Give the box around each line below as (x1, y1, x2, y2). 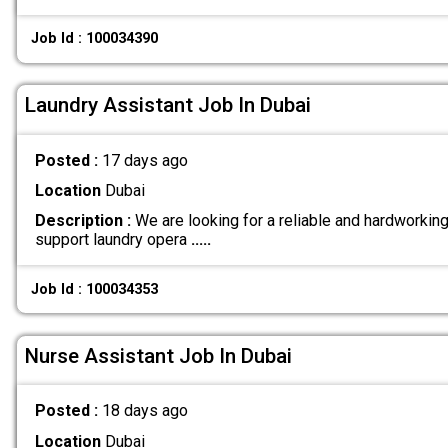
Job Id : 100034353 (31, 280, 159, 298)
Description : (34, 211, 131, 231)
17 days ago (101, 151, 188, 171)
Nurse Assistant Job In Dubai (25, 343, 292, 368)
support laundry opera (34, 230, 191, 250)
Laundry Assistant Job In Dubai (25, 93, 311, 118)
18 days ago (101, 401, 188, 421)
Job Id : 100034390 (31, 30, 159, 48)
